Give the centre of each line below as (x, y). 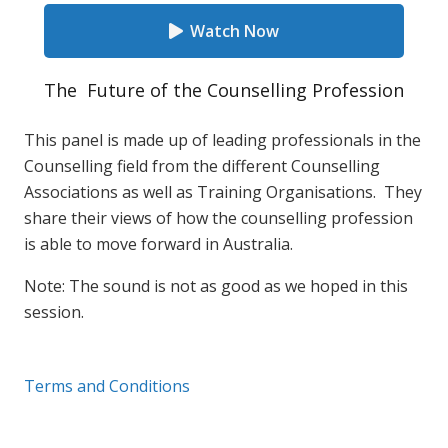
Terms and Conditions (107, 386)
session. (54, 312)
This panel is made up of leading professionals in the (222, 140)
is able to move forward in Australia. (158, 244)
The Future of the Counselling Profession (224, 90)
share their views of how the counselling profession (218, 218)
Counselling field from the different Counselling (202, 166)
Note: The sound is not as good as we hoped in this (216, 286)
